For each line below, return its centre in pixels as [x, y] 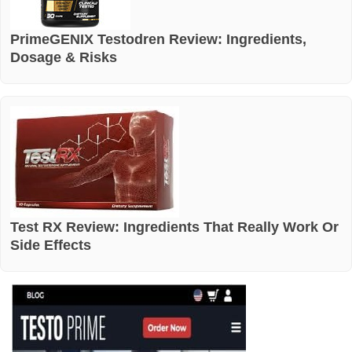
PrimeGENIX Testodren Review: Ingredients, [158, 38]
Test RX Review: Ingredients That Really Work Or [174, 226]
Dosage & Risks [64, 57]
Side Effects [51, 244]
